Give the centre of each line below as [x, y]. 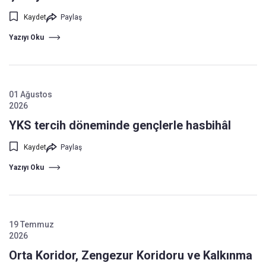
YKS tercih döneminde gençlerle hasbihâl [120, 125]
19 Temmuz [31, 224]
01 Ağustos [31, 94]
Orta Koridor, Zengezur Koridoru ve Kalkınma [131, 255]
